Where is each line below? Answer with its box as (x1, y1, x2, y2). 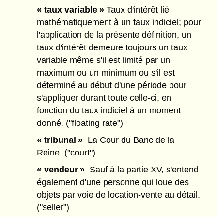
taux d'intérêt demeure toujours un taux (37, 43, 188, 53)
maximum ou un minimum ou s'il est (37, 68, 175, 78)
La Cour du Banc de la (83, 135, 175, 145)
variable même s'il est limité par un (37, 55, 170, 65)
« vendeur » (37, 164, 85, 174)
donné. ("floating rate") (37, 118, 124, 128)
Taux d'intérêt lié (104, 5, 170, 15)
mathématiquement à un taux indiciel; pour (37, 17, 201, 28)
